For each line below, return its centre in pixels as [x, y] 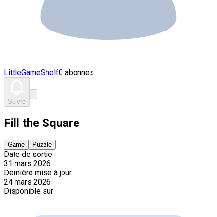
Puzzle [42, 144]
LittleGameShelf [31, 72]
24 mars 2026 [27, 182]
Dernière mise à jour [38, 172]
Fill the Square [42, 123]
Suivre [17, 101]
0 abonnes [76, 72]
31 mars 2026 [27, 163]
